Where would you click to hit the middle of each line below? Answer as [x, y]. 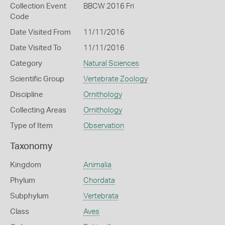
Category [26, 63]
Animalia [97, 165]
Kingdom [26, 165]
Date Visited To [36, 48]
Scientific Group [37, 79]
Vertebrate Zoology [115, 79]
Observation [103, 126]
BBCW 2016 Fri [108, 6]
